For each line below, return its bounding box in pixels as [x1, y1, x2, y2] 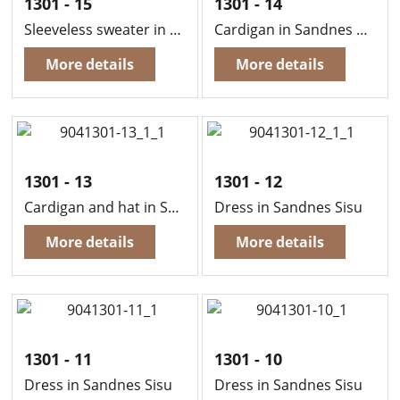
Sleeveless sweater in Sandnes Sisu [170, 20, 182, 39]
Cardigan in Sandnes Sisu [356, 20, 368, 39]
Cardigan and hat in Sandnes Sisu [168, 197, 180, 217]
